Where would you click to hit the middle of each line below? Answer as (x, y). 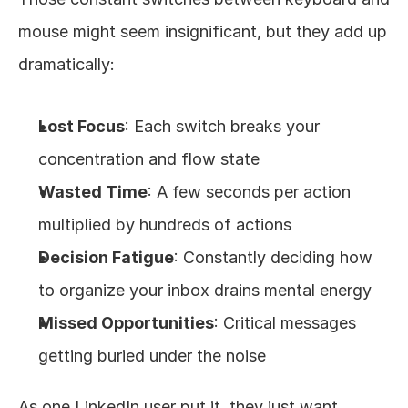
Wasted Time (93, 192)
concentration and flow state (149, 159)
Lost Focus (82, 126)
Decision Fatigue (106, 257)
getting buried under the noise (152, 356)
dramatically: (66, 64)
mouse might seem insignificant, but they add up (203, 31)
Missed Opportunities (126, 323)
